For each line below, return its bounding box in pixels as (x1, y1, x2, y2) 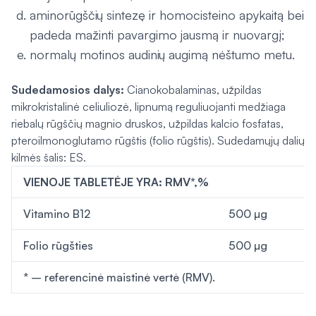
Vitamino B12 (23, 207, 90, 221)
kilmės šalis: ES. (11, 150, 86, 164)
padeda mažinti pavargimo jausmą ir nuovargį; (30, 27, 285, 42)
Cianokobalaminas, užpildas (127, 83, 262, 97)
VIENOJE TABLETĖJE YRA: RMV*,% (23, 175, 209, 189)
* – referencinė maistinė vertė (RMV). (23, 270, 215, 284)
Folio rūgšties (23, 238, 93, 253)
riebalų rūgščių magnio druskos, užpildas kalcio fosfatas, (11, 116, 284, 130)
